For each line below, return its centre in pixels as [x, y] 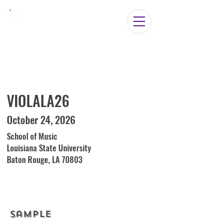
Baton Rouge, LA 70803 [45, 159]
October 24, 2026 [41, 119]
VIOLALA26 [38, 100]
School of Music [32, 136]
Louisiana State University [49, 148]
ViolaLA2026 [78, 28]
